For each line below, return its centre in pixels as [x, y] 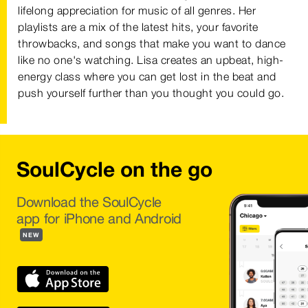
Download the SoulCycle [89, 202]
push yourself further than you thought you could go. [151, 93]
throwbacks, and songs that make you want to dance [152, 43]
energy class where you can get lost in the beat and [147, 76]
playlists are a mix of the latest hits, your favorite [138, 27]
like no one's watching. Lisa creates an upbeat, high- [151, 60]
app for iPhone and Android [99, 218]
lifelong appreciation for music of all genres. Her [137, 10]
